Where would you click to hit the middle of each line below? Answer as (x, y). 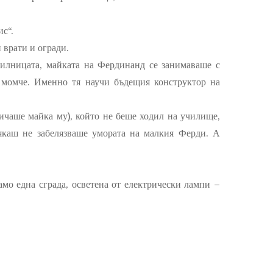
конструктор (180, 82)
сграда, (55, 184)
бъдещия (132, 82)
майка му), (51, 116)
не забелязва (47, 133)
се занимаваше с (185, 65)
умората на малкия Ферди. (150, 133)
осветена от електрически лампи (143, 184)
